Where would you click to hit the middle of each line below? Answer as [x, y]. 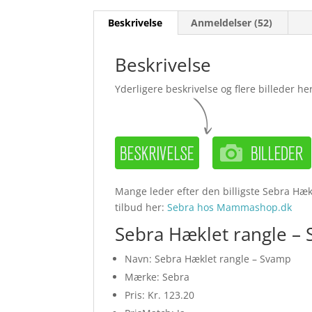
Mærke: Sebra [157, 277]
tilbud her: [141, 208]
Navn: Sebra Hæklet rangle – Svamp [208, 259]
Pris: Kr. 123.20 [160, 295]
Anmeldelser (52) [232, 23]
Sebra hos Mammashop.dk [230, 208]
